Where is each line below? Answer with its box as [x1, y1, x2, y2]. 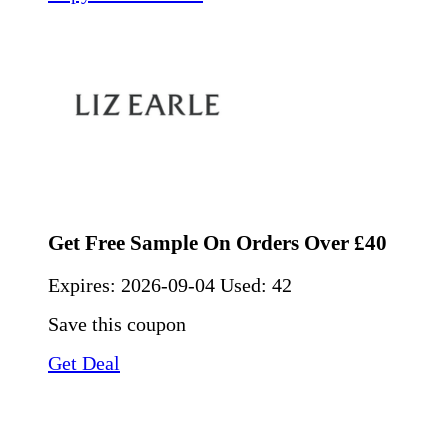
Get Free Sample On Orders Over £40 [48, 230, 387, 255]
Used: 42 [220, 274, 292, 297]
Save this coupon [48, 313, 186, 336]
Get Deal [48, 352, 120, 375]
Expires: [48, 274, 121, 297]
